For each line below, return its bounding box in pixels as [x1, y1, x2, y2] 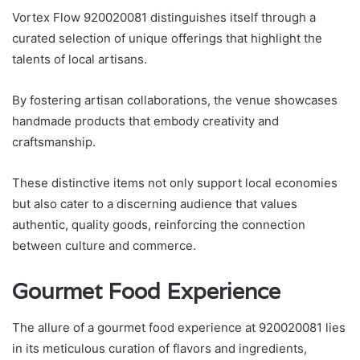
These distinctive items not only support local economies [12, 175, 337, 191]
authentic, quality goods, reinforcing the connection [12, 217, 305, 233]
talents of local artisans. [12, 51, 147, 67]
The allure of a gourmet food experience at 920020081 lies [12, 319, 346, 335]
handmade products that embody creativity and [12, 113, 279, 129]
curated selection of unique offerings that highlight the [12, 31, 322, 47]
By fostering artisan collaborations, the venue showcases [12, 92, 337, 108]
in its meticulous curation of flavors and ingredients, [12, 340, 307, 356]
